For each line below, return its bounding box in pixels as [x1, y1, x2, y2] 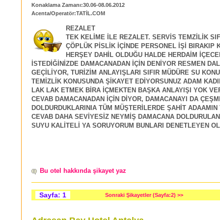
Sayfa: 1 [35, 191, 70, 199]
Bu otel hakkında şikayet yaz [40, 167, 126, 175]
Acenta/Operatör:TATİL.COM [31, 10, 105, 16]
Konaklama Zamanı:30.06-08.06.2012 [31, 1, 125, 8]
